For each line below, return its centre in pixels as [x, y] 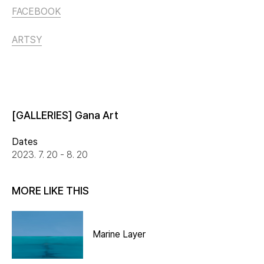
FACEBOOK [36, 11]
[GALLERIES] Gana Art [65, 115]
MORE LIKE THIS [50, 190]
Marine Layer [119, 235]
